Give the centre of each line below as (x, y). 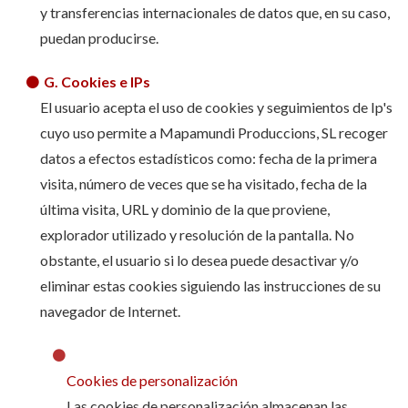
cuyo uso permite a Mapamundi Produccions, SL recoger (214, 133)
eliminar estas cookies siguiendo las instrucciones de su (210, 286)
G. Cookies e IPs (98, 82)
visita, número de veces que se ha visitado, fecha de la (203, 184)
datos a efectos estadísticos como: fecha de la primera (208, 158)
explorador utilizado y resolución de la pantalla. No (197, 235)
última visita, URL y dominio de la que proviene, (184, 209)
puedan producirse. (99, 38)
